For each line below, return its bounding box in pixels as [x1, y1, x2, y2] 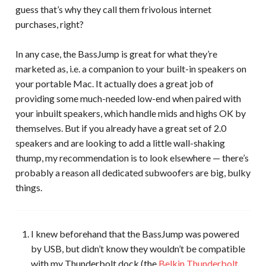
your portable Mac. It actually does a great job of [15, 78, 214, 90]
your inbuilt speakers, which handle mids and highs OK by [15, 107, 246, 119]
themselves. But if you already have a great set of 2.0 [15, 122, 226, 134]
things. [15, 182, 42, 194]
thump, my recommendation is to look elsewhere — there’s [15, 152, 249, 164]
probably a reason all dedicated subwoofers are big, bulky [15, 167, 251, 179]
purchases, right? [15, 18, 84, 30]
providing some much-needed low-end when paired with [15, 93, 241, 104]
